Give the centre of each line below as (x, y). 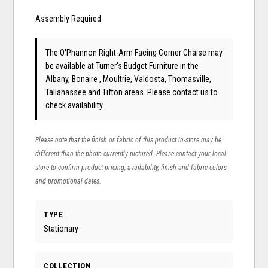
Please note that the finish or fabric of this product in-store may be (129, 140)
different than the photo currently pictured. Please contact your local (131, 154)
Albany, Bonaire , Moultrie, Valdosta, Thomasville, (129, 79)
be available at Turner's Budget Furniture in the (122, 66)
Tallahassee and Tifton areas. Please (109, 92)
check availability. (75, 106)
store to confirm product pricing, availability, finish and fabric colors (131, 168)
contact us (192, 92)
